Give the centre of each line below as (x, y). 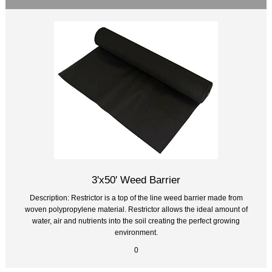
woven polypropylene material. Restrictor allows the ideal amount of (136, 209)
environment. (136, 232)
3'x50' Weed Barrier (136, 179)
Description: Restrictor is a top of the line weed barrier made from (136, 197)
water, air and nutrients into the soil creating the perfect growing (136, 220)
